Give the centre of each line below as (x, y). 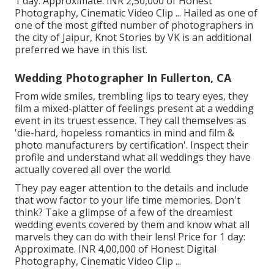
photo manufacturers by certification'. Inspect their (131, 145)
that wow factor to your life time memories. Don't (128, 200)
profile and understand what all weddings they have (133, 157)
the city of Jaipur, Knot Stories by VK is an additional (133, 37)
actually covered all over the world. (93, 169)
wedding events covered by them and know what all (132, 224)
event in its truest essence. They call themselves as (131, 120)
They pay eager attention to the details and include (131, 187)
